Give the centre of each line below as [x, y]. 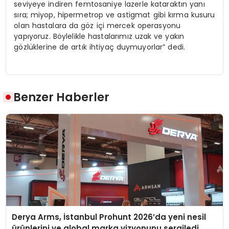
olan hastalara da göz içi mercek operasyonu [97, 25]
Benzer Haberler [62, 97]
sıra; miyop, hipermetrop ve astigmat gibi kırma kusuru [114, 15]
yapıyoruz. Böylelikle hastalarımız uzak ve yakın [99, 36]
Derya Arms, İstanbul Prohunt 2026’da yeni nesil [109, 217]
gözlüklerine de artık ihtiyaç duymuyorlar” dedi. [100, 47]
